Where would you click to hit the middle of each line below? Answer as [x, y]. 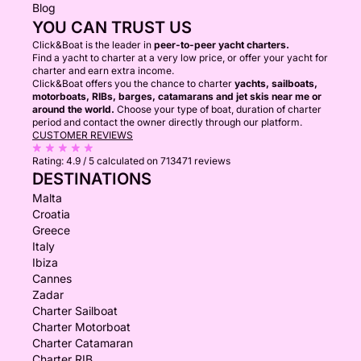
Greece [51, 230]
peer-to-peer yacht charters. [222, 45]
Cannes [52, 278]
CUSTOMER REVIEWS [83, 135]
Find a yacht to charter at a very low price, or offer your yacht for [180, 58]
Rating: [49, 161]
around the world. [73, 109]
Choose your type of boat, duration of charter [218, 109]
